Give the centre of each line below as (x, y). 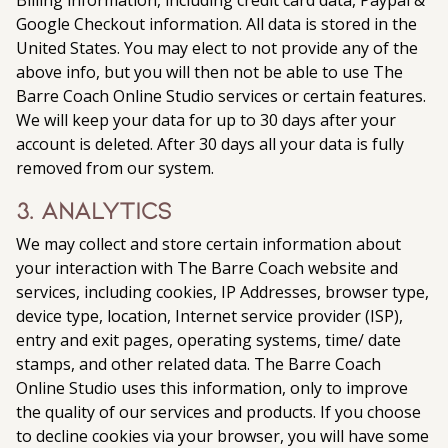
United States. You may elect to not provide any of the (217, 48)
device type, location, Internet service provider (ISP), (209, 316)
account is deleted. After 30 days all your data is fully (210, 144)
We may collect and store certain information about (208, 244)
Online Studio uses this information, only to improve (212, 388)
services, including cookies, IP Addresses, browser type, (222, 292)
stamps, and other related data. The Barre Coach (198, 364)
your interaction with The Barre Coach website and (207, 268)
